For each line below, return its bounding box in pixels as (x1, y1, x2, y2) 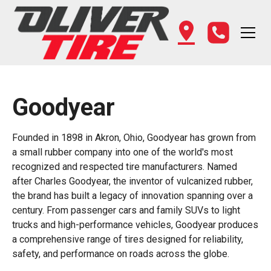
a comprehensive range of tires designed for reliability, (12, 233, 243, 246)
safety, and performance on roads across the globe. (12, 248, 229, 260)
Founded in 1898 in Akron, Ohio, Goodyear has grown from (12, 132, 256, 144)
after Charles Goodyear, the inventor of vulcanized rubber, (12, 175, 253, 188)
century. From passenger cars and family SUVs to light (12, 204, 240, 217)
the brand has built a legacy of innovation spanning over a (12, 190, 253, 202)
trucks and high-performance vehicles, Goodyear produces (12, 219, 258, 231)
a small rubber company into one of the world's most (12, 146, 233, 158)
